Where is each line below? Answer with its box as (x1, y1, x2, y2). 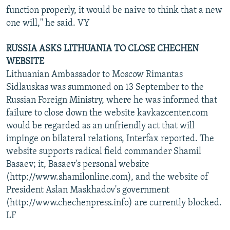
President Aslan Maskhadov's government (6, 185, 169, 195)
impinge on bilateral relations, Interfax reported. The (6, 133, 214, 144)
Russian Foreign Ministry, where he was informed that (6, 95, 217, 105)
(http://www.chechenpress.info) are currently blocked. (6, 198, 222, 208)
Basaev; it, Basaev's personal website (6, 159, 149, 169)
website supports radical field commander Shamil (6, 146, 201, 157)
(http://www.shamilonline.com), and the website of (6, 172, 208, 182)
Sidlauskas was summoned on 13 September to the (6, 82, 204, 92)
